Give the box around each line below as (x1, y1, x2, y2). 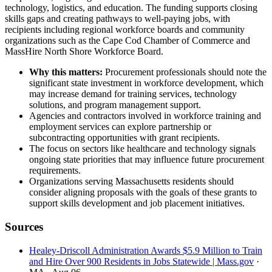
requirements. (29, 165, 81, 176)
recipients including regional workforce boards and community (5, 24, 245, 35)
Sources (5, 220, 43, 233)
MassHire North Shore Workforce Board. (5, 46, 163, 57)
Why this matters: (29, 67, 103, 78)
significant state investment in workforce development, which (29, 78, 263, 89)
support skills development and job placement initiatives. (29, 198, 245, 209)
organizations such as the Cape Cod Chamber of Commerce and (5, 35, 250, 46)
